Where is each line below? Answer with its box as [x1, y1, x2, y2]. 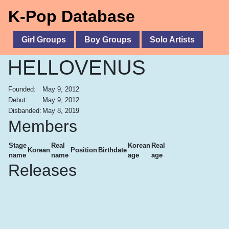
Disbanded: [8, 107, 41, 114]
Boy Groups [84, 35, 131, 44]
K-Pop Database [8, 7, 135, 26]
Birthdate [98, 146, 127, 154]
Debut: [8, 96, 28, 104]
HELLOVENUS [8, 56, 146, 79]
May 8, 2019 [42, 107, 79, 114]
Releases [8, 161, 77, 179]
